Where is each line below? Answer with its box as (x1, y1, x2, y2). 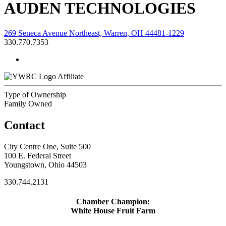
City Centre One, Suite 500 (4, 142, 91, 151)
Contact (4, 118, 45, 132)
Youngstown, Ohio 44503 (4, 160, 87, 169)
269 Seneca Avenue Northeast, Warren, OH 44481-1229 (4, 28, 184, 37)
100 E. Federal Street (4, 151, 71, 160)
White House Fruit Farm (71, 206, 155, 215)
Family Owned (4, 99, 52, 108)
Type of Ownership (4, 90, 66, 99)
